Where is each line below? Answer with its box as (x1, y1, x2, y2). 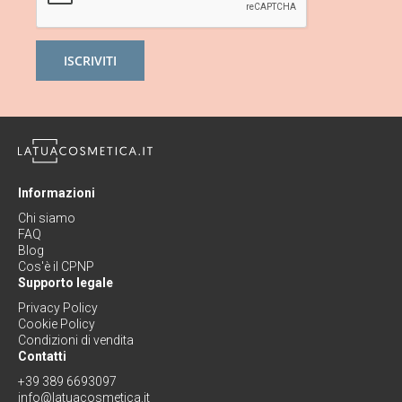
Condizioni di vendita (18, 333, 134, 348)
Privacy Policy (18, 301, 98, 316)
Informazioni (18, 186, 95, 201)
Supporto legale (18, 275, 113, 291)
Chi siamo (18, 211, 75, 226)
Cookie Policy (18, 317, 95, 332)
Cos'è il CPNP (18, 259, 94, 275)
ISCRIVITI (64, 51, 117, 69)
